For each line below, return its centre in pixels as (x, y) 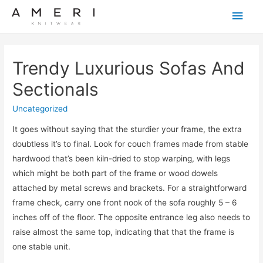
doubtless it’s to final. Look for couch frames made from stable (131, 144)
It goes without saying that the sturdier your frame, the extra (127, 129)
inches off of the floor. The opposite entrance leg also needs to (131, 218)
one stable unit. (42, 247)
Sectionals (56, 89)
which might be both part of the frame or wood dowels (115, 173)
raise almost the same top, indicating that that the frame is (124, 232)
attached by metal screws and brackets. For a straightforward (130, 188)
